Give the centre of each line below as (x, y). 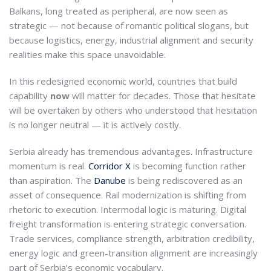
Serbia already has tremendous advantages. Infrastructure (131, 151)
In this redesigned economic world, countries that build (123, 81)
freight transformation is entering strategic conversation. (128, 224)
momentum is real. (49, 165)
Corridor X (109, 165)
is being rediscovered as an (184, 180)
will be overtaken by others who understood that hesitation (133, 110)
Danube (110, 180)
